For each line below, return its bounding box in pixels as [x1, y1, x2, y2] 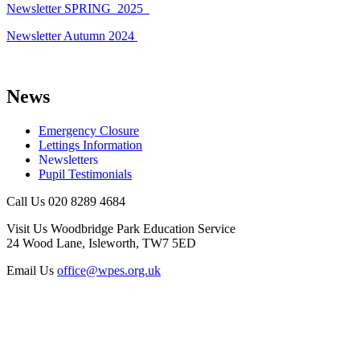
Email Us [6, 264, 54, 278]
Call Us [6, 194, 45, 209]
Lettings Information [39, 138, 142, 153]
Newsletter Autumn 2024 [6, 28, 137, 43]
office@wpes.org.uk [57, 264, 161, 278]
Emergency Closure [39, 124, 139, 138]
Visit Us [6, 222, 47, 236]
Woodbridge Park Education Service [47, 222, 235, 236]
